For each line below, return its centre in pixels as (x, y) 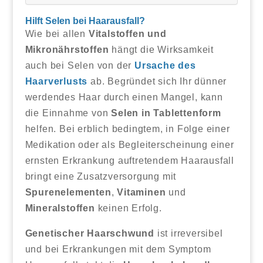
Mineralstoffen (60, 208)
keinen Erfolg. (128, 208)
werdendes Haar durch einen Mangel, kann (124, 97)
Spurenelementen (68, 192)
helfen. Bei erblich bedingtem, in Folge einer (127, 129)
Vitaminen (141, 192)
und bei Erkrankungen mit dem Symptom (118, 249)
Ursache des (165, 65)
